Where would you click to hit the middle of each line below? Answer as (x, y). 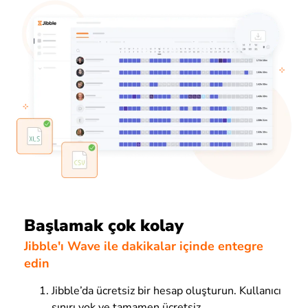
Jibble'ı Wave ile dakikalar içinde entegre (144, 246)
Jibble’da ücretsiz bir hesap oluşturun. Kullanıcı (166, 291)
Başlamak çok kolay (104, 225)
